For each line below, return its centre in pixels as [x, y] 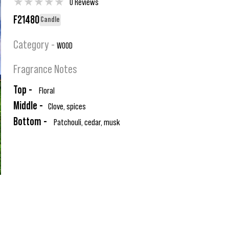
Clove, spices [67, 106]
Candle [50, 19]
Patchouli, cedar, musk [86, 122]
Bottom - [30, 122]
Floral [46, 90]
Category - [35, 45]
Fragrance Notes [45, 70]
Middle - [28, 106]
